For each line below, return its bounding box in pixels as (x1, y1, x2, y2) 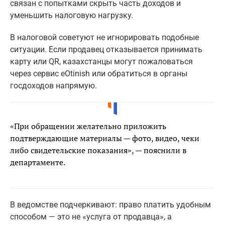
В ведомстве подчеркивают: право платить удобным (10, 200, 211, 210)
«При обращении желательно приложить (10, 121, 166, 132)
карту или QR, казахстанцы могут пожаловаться (10, 57, 193, 67)
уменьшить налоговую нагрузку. (10, 11, 133, 21)
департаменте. (10, 157, 65, 168)
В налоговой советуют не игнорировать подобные (10, 33, 199, 43)
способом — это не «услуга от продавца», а (10, 212, 172, 222)
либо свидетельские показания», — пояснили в (10, 145, 186, 156)
